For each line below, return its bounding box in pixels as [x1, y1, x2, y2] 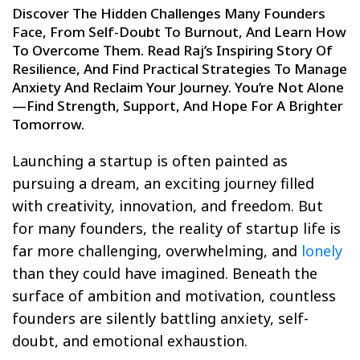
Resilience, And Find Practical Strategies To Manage [12, 59, 347, 78]
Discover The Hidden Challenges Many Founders [12, 3, 325, 22]
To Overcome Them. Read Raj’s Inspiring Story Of [12, 40, 333, 59]
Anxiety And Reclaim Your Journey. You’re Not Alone [12, 77, 344, 96]
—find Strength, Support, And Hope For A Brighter [12, 96, 343, 115]
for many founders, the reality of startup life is [12, 218, 341, 238]
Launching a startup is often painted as [12, 150, 288, 170]
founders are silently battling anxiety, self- [12, 308, 309, 328]
